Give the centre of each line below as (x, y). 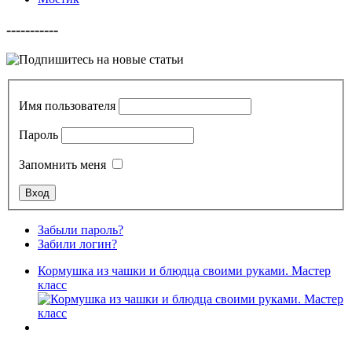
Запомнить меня (62, 164)
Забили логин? (77, 244)
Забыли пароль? (81, 229)
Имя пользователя (67, 105)
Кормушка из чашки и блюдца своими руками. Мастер (184, 270)
